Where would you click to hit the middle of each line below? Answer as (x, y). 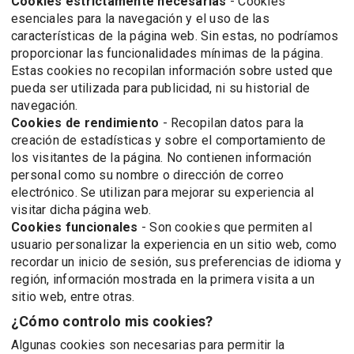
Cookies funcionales (75, 227)
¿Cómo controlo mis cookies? (112, 321)
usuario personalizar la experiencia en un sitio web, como (174, 245)
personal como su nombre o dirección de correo (147, 175)
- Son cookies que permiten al (225, 227)
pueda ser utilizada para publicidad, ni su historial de (161, 88)
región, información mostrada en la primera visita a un (163, 279)
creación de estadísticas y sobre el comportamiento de (169, 140)
